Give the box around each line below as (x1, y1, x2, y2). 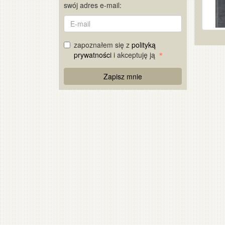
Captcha (63, 77, 92, 87)
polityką (132, 40, 156, 50)
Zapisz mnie (103, 71, 142, 81)
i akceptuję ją (111, 50, 157, 60)
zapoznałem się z (74, 40, 132, 50)
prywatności (74, 50, 111, 60)
